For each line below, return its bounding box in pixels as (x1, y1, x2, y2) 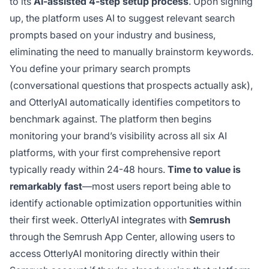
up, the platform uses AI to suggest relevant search (10, 11, 235, 24)
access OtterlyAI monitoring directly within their (10, 247, 220, 259)
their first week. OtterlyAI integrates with (10, 213, 189, 226)
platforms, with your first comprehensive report (10, 146, 220, 159)
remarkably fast (10, 180, 82, 192)
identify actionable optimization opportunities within (10, 196, 241, 209)
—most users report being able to (82, 180, 231, 192)
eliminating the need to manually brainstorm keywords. (10, 45, 253, 58)
